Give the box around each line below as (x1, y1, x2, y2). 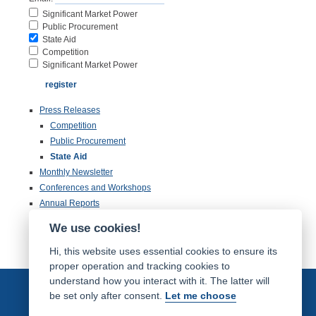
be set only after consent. (49, 290, 165, 301)
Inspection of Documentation (39, 229, 149, 239)
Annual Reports (39, 198, 99, 208)
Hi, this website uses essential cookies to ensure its (49, 245, 277, 257)
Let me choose (164, 290, 236, 301)
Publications (39, 214, 87, 224)
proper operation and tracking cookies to (49, 260, 230, 272)
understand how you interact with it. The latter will (49, 275, 269, 286)
